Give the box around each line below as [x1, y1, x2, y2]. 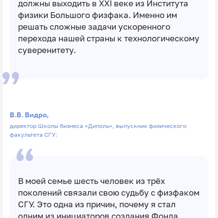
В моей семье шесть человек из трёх [18, 176, 165, 186]
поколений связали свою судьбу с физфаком [18, 188, 200, 198]
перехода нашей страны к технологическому [18, 33, 200, 43]
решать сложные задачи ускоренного [18, 21, 170, 32]
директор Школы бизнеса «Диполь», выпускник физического [9, 122, 186, 130]
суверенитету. [18, 45, 76, 55]
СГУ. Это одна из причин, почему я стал [18, 200, 176, 210]
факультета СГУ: [9, 131, 57, 139]
